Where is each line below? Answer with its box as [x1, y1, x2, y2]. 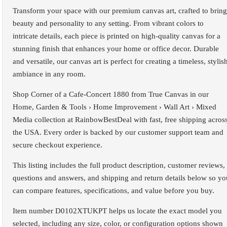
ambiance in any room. [13, 69, 86, 78]
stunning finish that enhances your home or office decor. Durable [13, 44, 219, 53]
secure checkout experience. [13, 140, 102, 149]
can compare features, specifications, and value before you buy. [13, 186, 214, 195]
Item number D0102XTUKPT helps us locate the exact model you [13, 206, 222, 215]
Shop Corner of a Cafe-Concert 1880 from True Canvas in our [13, 90, 209, 98]
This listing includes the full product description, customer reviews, [13, 161, 225, 169]
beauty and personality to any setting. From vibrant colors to [13, 19, 204, 27]
